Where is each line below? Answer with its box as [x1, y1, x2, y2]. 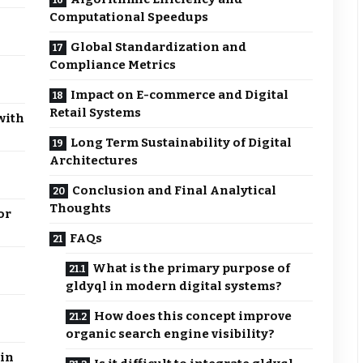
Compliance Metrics [49, 58, 177, 73]
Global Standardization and [70, 40, 247, 55]
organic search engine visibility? [66, 327, 275, 342]
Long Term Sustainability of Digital [70, 135, 293, 151]
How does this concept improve [94, 309, 293, 324]
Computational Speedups [49, 10, 209, 25]
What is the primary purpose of [92, 261, 291, 276]
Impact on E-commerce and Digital [70, 88, 289, 103]
